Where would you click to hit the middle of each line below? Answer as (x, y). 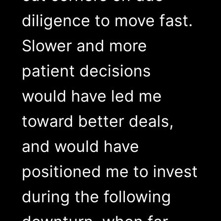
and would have (80, 147)
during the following (96, 197)
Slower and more (84, 46)
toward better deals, (97, 121)
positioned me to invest (110, 172)
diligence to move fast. (107, 21)
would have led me (92, 96)
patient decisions (86, 71)
